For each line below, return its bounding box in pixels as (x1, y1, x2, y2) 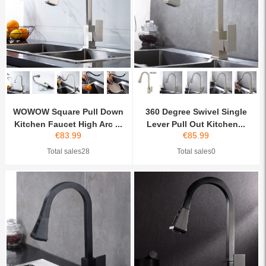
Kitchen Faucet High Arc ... (14, 119, 123, 129)
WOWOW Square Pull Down (13, 106, 124, 116)
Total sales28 (47, 147, 90, 156)
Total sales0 (176, 147, 216, 156)
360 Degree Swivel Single (145, 106, 247, 116)
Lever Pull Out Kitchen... (147, 119, 246, 129)
